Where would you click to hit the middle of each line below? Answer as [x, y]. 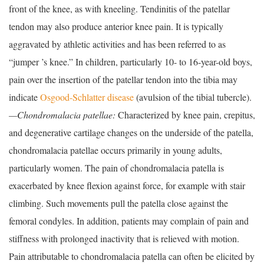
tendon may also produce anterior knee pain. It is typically [116, 27]
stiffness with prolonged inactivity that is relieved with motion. [124, 239]
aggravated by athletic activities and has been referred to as [117, 44]
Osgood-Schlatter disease [87, 97]
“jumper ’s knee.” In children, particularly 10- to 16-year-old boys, [131, 62]
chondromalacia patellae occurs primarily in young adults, [115, 150]
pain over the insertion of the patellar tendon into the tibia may [123, 80]
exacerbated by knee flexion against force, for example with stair [127, 186]
